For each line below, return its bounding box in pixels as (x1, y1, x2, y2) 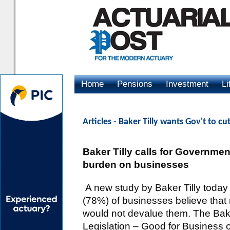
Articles (83, 117, 111, 127)
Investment (166, 79, 208, 89)
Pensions (117, 79, 152, 89)
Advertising (81, 98, 124, 107)
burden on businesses (83, 159, 189, 170)
